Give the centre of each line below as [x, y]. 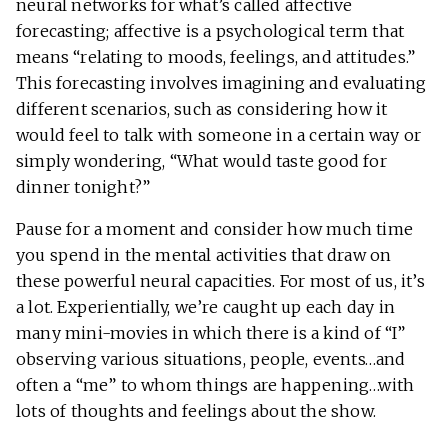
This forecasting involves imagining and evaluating [221, 83]
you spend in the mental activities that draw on [204, 255]
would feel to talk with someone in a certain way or [219, 135]
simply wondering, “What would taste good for [201, 161]
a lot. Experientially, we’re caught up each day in [206, 307]
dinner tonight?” [83, 187]
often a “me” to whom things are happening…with [215, 385]
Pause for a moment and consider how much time [215, 229]
